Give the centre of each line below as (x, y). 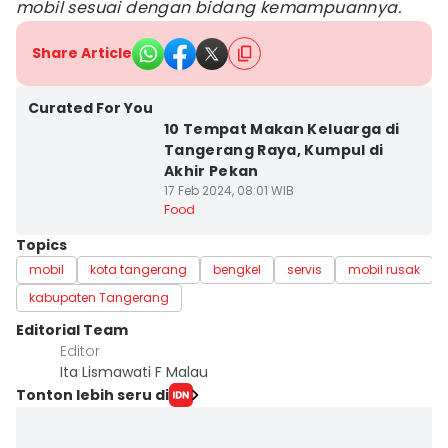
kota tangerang (138, 269)
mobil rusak (384, 269)
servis (304, 269)
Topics (41, 245)
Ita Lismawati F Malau (134, 372)
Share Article (82, 53)
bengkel (237, 269)
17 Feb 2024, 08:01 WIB (228, 190)
